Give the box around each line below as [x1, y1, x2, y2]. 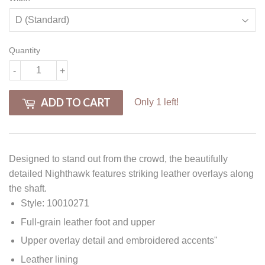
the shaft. [9, 183, 47, 194]
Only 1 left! [134, 97, 179, 108]
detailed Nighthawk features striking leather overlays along [9, 169, 254, 179]
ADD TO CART [41, 96, 111, 109]
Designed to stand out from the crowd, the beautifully [9, 154, 228, 164]
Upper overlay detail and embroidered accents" [21, 235, 218, 246]
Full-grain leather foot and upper [21, 216, 155, 227]
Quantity [9, 46, 40, 56]
